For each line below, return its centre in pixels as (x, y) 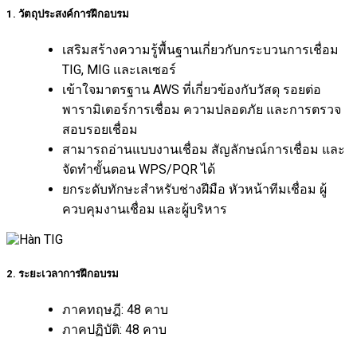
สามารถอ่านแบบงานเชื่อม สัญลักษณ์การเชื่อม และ (204, 150)
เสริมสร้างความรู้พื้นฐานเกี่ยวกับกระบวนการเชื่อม (200, 50)
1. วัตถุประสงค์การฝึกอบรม (68, 14)
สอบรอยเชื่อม (100, 130)
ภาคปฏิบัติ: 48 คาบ (114, 329)
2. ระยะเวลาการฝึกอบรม (63, 273)
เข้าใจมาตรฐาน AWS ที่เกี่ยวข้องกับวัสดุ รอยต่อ (192, 90)
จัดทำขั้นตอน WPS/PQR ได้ (139, 170)
